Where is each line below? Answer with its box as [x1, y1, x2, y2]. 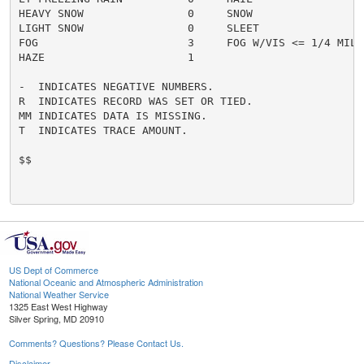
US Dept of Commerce [9, 263, 98, 277]
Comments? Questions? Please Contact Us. [9, 336, 184, 350]
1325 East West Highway [9, 300, 108, 314]
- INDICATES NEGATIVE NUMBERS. [18, 80, 214, 93]
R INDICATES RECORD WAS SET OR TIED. [18, 94, 253, 107]
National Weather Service [9, 288, 109, 301]
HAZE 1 [18, 50, 194, 63]
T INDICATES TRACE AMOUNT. [18, 123, 188, 136]
